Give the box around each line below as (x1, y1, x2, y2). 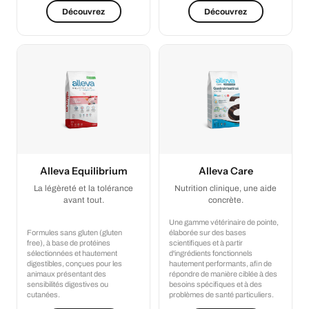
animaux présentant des (27, 270, 106, 279)
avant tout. (63, 195, 104, 206)
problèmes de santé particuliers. (169, 290, 274, 299)
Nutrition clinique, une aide (175, 183, 277, 194)
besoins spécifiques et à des (169, 280, 262, 289)
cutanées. (27, 290, 60, 299)
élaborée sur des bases (169, 228, 246, 237)
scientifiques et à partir (169, 239, 243, 248)
